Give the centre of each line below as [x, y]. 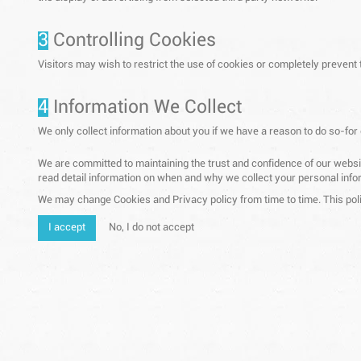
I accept [67, 228]
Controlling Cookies [132, 41]
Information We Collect [145, 108]
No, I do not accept [151, 228]
